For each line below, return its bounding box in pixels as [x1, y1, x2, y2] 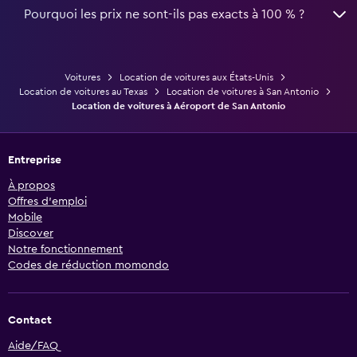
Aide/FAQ [8, 340, 58, 352]
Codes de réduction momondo [8, 260, 169, 272]
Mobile [8, 212, 42, 224]
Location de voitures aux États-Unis [120, 73, 273, 83]
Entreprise [8, 155, 61, 167]
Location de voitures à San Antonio [167, 87, 319, 97]
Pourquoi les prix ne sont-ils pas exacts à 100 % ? [24, 8, 304, 22]
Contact [8, 315, 52, 327]
